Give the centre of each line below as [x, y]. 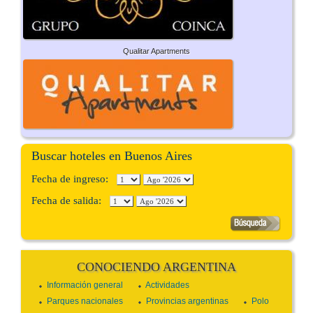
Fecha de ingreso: [74, 179]
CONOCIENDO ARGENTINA [156, 267]
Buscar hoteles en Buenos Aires [112, 156]
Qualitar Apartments [156, 51]
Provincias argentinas [187, 301]
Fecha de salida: [71, 201]
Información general [85, 285]
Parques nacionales [85, 301]
